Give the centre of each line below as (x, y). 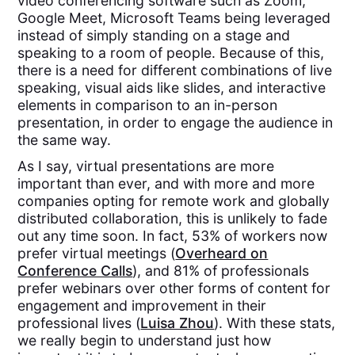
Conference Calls (75, 270)
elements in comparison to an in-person (148, 105)
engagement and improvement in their (142, 305)
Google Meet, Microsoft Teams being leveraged (174, 18)
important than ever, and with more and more (166, 183)
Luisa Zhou (177, 323)
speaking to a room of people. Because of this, (171, 53)
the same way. (65, 140)
